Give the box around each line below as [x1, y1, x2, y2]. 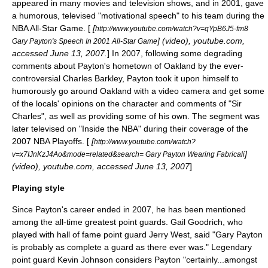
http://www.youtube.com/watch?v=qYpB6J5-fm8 [95, 25, 248, 32]
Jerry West [149, 230, 190, 239]
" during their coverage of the [138, 124, 248, 133]
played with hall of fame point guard [12, 230, 149, 239]
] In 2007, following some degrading [107, 48, 242, 58]
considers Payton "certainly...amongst [113, 255, 257, 264]
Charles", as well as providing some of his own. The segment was [12, 111, 260, 121]
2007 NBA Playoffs [12, 136, 82, 146]
